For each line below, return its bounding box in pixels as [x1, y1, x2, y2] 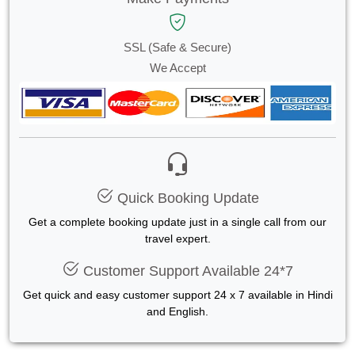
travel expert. [144, 231, 211, 245]
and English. [147, 304, 208, 318]
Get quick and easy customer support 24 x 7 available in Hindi [22, 288, 333, 301]
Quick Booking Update [113, 189, 259, 206]
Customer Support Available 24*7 [79, 262, 293, 279]
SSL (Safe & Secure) [124, 40, 231, 54]
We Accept [149, 60, 206, 74]
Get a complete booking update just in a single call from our [29, 215, 326, 228]
